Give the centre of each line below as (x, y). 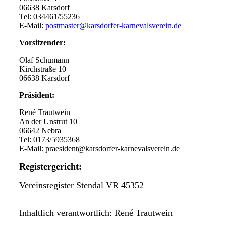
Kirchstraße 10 (42, 69)
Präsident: (37, 95)
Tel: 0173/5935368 (49, 139)
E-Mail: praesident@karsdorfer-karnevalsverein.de (99, 148)
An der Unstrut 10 (48, 121)
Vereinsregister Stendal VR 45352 (81, 185)
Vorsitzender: (42, 42)
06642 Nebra (40, 130)
